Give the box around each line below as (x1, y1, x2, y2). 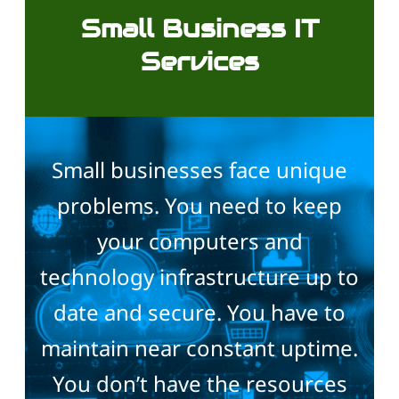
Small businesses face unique (52, 155, 347, 185)
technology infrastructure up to (40, 262, 359, 292)
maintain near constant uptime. (41, 333, 358, 363)
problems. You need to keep (57, 191, 342, 221)
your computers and (96, 226, 303, 256)
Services (140, 45, 259, 78)
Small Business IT (80, 12, 319, 45)
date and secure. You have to (53, 297, 346, 328)
